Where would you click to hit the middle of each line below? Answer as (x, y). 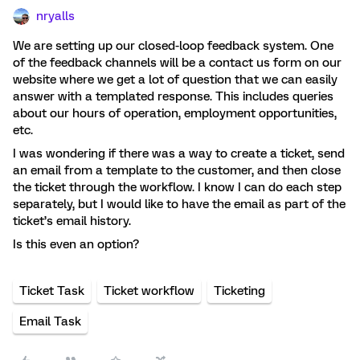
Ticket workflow (149, 291)
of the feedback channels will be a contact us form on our (177, 63)
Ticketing (239, 291)
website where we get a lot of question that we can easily (175, 80)
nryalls (55, 16)
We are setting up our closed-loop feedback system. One (173, 46)
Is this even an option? (78, 244)
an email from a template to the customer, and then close (177, 170)
